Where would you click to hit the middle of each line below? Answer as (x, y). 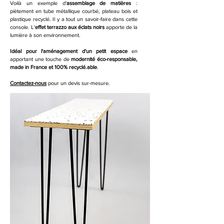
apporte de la (121, 27)
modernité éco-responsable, (104, 59)
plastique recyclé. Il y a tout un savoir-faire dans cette (74, 19)
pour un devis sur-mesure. (78, 83)
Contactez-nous (28, 83)
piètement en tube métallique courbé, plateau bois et (74, 11)
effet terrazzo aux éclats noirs (70, 27)
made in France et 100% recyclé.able (53, 67)
